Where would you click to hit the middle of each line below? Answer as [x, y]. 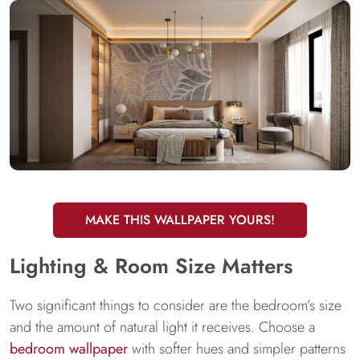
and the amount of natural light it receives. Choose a [162, 327]
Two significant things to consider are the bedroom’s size [176, 305]
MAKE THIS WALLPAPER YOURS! [180, 220]
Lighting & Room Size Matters [151, 266]
